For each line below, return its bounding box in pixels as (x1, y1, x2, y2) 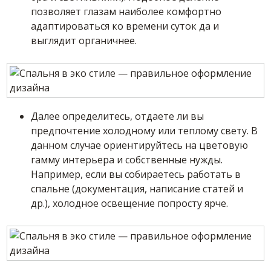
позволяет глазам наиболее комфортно (31, 5, 222, 19)
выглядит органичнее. (31, 34, 137, 48)
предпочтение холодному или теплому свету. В (31, 124, 258, 138)
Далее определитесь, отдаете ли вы (31, 109, 204, 123)
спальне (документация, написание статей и (31, 182, 244, 196)
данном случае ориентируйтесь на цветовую (31, 139, 249, 152)
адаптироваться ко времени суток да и (31, 19, 220, 33)
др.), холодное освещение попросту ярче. (31, 197, 229, 211)
